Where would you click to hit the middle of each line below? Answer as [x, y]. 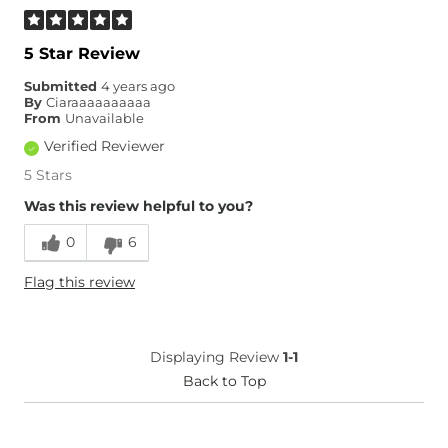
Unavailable [104, 118]
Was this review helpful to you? [138, 205]
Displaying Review [216, 356]
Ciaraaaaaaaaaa [98, 102]
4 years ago [138, 86]
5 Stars [48, 174]
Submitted [62, 86]
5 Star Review [82, 53]
